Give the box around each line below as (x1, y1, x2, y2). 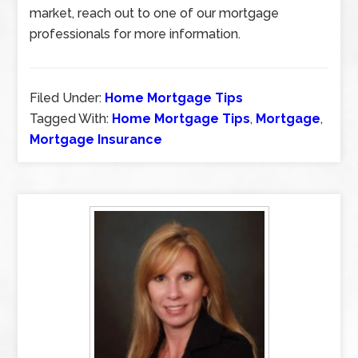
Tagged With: (30, 111, 113, 126)
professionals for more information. (30, 26, 241, 42)
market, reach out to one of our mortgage (30, 6, 280, 21)
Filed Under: (30, 90, 105, 105)
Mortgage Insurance (30, 132, 163, 147)
